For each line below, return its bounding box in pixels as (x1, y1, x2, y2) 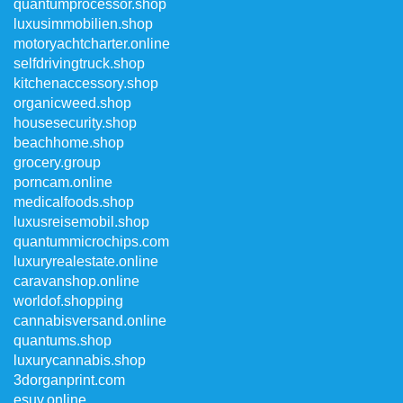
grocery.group (13, 155, 101, 170)
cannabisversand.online (13, 313, 166, 328)
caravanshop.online (13, 273, 139, 289)
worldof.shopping (13, 293, 123, 309)
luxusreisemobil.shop (13, 214, 149, 229)
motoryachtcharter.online (13, 36, 170, 51)
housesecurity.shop (13, 115, 137, 130)
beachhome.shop (13, 135, 124, 150)
